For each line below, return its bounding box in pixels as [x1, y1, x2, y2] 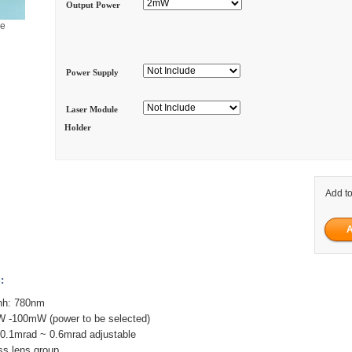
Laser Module [65, 104, 118, 115]
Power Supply [65, 67, 119, 77]
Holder [64, 123, 91, 133]
